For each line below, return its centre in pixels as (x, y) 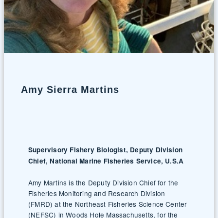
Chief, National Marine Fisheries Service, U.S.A (106, 161)
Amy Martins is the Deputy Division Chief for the (103, 182)
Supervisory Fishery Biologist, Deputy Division (106, 150)
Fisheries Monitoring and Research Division (97, 193)
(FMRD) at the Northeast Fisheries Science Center (108, 204)
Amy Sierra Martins (70, 90)
